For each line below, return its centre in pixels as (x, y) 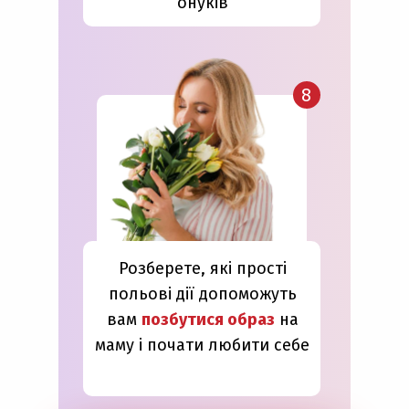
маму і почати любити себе (202, 345)
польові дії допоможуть (202, 294)
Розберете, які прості (202, 268)
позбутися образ (208, 320)
